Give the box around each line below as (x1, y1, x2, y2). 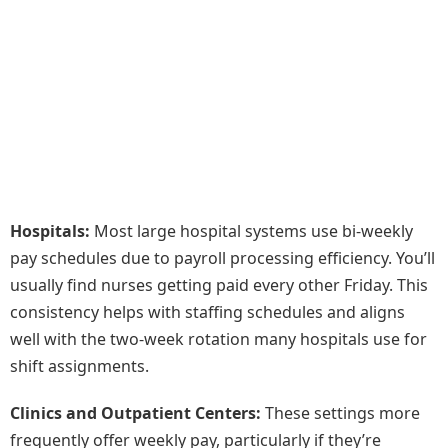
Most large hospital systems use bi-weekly (90, 220, 413, 243)
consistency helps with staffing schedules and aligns (10, 301, 405, 324)
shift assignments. (10, 355, 149, 378)
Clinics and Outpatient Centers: (10, 402, 261, 425)
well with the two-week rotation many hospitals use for (10, 328, 427, 351)
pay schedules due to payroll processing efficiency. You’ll (10, 247, 435, 270)
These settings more (261, 402, 420, 425)
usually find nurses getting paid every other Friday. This (10, 274, 428, 297)
